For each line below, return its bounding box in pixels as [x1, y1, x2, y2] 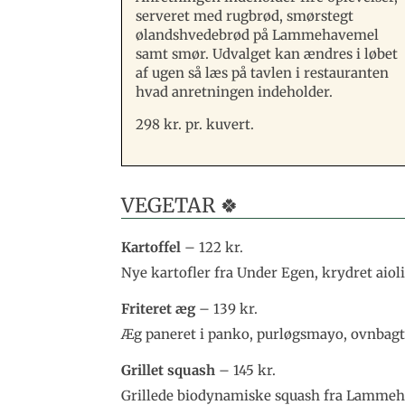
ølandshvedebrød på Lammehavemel [136, 25, 380, 43]
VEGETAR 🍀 [121, 193, 240, 219]
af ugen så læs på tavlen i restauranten [136, 63, 390, 81]
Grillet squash [121, 362, 216, 380]
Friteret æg [121, 300, 196, 318]
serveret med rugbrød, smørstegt [136, 6, 354, 24]
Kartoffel [121, 239, 182, 257]
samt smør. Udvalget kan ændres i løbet [136, 44, 399, 62]
